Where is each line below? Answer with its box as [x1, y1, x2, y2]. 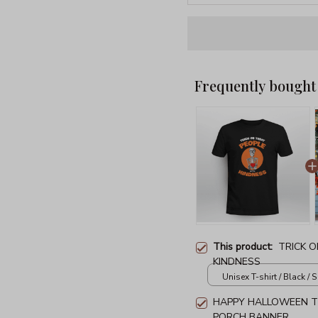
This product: [213, 239, 278, 253]
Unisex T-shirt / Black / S [222, 271, 317, 283]
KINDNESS [213, 254, 261, 268]
